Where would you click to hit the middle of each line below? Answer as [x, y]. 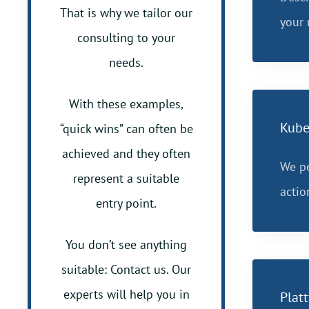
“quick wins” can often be [126, 129]
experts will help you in [126, 294]
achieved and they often [126, 153]
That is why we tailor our [126, 13]
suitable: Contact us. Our [126, 269]
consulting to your [126, 38]
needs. [126, 62]
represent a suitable [126, 178]
